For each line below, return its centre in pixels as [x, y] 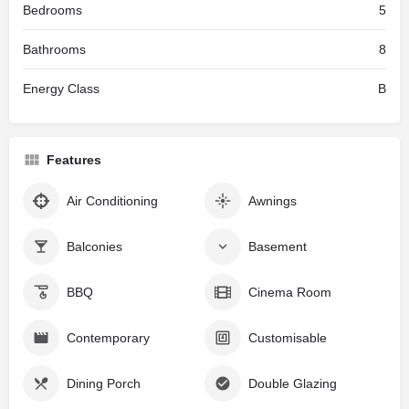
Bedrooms [52, 10]
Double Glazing [293, 383]
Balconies [94, 246]
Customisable [288, 337]
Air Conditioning [112, 200]
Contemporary [108, 337]
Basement [278, 246]
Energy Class [61, 88]
